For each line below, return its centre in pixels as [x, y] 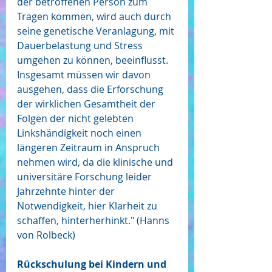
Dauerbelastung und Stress [81, 46]
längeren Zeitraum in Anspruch [90, 148]
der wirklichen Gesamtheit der [87, 104]
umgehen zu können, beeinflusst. [94, 60]
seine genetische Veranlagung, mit [97, 31]
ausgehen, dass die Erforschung [91, 90]
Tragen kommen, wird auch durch [95, 17]
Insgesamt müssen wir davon [85, 75]
